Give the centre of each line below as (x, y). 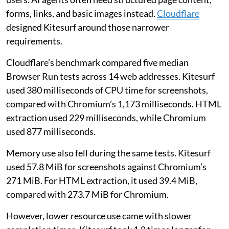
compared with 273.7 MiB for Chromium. (87, 194)
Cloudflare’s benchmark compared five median (97, 63)
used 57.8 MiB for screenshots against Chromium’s (106, 167)
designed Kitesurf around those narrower (88, 27)
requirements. (34, 41)
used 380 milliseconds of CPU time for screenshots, (107, 90)
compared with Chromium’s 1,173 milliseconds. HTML (114, 104)
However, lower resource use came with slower (99, 216)
